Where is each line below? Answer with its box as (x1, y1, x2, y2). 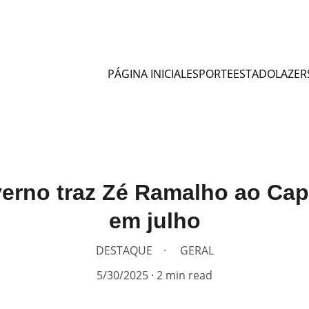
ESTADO (233, 66, 275, 81)
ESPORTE (186, 66, 233, 81)
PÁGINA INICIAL (108, 66, 186, 81)
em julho (108, 208, 201, 233)
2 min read (157, 268, 212, 283)
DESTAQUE (95, 243, 152, 258)
